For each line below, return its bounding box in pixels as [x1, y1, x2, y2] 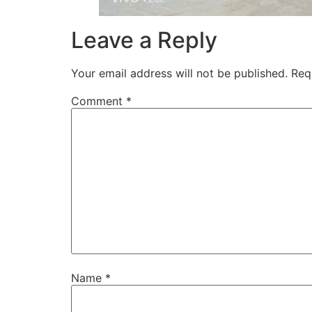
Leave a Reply [71, 26, 217, 54]
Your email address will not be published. [71, 65, 288, 80]
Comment [71, 93, 126, 108]
